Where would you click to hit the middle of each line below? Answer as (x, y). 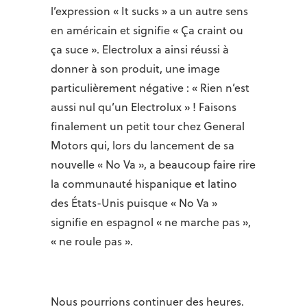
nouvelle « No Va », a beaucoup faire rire (153, 164)
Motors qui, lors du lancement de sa (143, 145)
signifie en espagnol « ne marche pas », (151, 222)
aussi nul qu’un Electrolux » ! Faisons (144, 107)
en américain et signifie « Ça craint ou (147, 30)
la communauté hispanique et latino (144, 184)
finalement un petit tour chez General (148, 126)
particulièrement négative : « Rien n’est (150, 88)
